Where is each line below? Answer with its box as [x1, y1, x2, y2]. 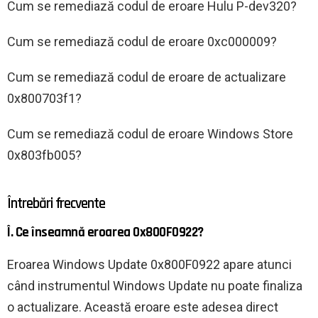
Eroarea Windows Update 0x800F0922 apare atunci [7, 257, 292, 273]
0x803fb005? [7, 148, 82, 163]
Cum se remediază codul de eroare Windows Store [7, 126, 293, 142]
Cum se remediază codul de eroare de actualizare [7, 70, 286, 85]
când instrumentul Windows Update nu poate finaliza [7, 278, 302, 294]
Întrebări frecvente [7, 194, 106, 214]
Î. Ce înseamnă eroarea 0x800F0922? [7, 224, 204, 242]
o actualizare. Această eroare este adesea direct [7, 300, 278, 315]
